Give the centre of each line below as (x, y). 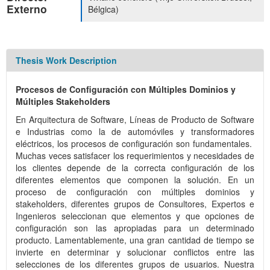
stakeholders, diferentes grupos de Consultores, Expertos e (135, 204)
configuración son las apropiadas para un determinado (135, 228)
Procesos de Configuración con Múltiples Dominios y (126, 89)
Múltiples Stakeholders (63, 102)
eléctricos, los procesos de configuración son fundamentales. (135, 144)
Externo (27, 9)
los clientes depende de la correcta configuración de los (135, 168)
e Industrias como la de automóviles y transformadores (135, 132)
